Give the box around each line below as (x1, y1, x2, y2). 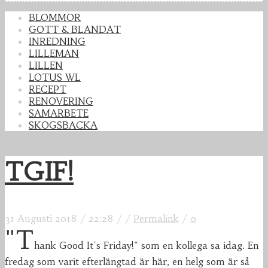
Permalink (133, 212, 179, 225)
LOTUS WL (29, 71, 81, 84)
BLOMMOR (29, 11, 81, 24)
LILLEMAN (29, 47, 79, 60)
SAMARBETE (29, 107, 89, 120)
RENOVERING (29, 95, 93, 108)
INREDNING (29, 35, 86, 48)
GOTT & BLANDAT (29, 23, 121, 36)
